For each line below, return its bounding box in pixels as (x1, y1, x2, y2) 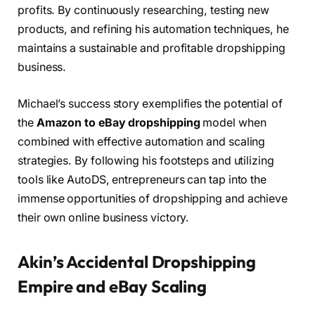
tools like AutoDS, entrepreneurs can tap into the (18, 172, 267, 186)
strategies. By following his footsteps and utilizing (18, 153, 274, 167)
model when (200, 115, 266, 129)
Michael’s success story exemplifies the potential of (18, 96, 283, 110)
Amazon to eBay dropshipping (36, 115, 200, 129)
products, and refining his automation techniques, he (18, 22, 289, 36)
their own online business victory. (18, 210, 190, 224)
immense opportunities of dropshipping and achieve (18, 191, 288, 205)
